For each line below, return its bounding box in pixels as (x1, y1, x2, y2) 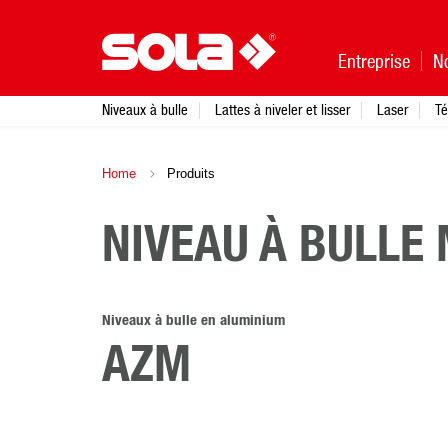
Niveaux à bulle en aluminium (102, 313, 285, 328)
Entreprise (338, 50, 410, 72)
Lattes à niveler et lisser (215, 101, 350, 118)
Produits (163, 166, 215, 181)
